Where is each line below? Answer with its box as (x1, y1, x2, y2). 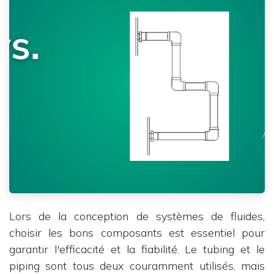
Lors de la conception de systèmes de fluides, (9, 209, 265, 224)
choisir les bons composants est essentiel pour (9, 226, 265, 240)
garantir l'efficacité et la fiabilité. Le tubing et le (9, 242, 265, 257)
